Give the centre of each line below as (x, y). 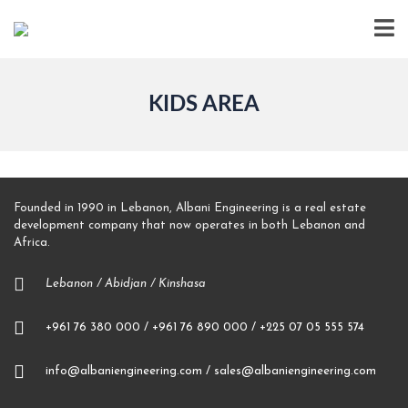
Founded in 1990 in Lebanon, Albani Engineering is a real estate (190, 208)
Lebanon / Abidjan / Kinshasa (126, 284)
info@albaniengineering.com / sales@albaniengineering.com (211, 371)
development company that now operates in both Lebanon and (189, 225)
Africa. (32, 243)
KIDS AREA (204, 105)
